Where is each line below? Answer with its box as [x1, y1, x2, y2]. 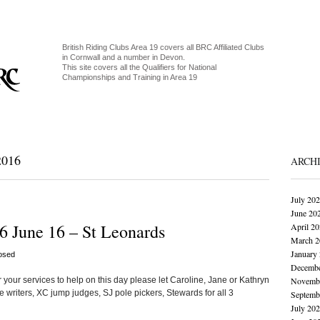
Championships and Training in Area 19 [61, 73, 197, 81]
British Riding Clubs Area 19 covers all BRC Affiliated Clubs [61, 43, 264, 51]
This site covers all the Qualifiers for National [61, 63, 216, 71]
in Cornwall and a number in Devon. [61, 53, 185, 61]
